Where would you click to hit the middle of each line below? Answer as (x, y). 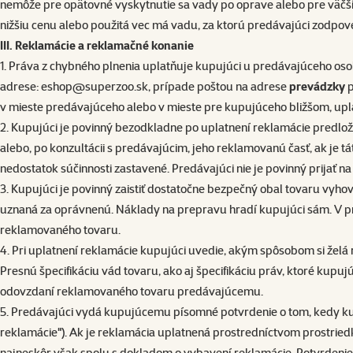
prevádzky (317, 86)
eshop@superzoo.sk (95, 86)
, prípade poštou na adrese (219, 86)
